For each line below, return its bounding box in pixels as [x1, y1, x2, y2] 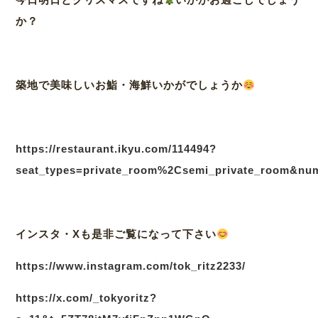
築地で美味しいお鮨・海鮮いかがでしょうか [16, 79, 243, 92]
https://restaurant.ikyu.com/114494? [16, 143, 217, 155]
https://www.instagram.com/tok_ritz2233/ [16, 260, 246, 273]
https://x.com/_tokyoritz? [16, 292, 158, 305]
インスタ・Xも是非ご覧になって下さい [16, 228, 217, 241]
